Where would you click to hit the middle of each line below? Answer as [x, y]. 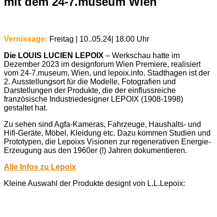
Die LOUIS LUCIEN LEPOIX [54, 55]
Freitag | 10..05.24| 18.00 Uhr [99, 39]
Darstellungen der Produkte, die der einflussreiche [90, 90]
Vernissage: [26, 39]
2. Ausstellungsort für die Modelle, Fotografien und [90, 81]
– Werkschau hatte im [142, 55]
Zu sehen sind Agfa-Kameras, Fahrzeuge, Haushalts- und [102, 124]
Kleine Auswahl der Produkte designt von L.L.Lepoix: [94, 183]
